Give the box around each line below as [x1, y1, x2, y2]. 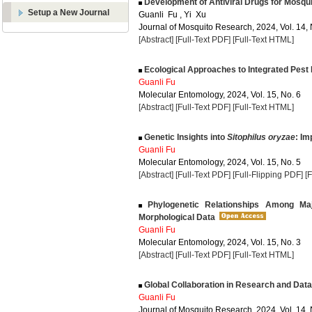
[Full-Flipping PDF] [233, 170, 303, 180]
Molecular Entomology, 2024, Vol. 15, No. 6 [139, 90, 301, 100]
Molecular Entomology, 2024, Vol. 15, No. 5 [139, 157, 301, 167]
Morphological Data [139, 212, 215, 222]
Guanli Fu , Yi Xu [139, 10, 206, 19]
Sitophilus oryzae [227, 132, 295, 142]
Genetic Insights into [142, 132, 227, 142]
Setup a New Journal [28, 8, 109, 17]
